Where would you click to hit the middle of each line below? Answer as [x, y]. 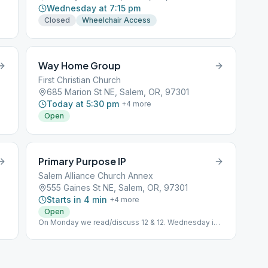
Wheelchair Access [117, 20]
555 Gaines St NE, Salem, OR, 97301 [118, 188]
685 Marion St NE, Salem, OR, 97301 [118, 92]
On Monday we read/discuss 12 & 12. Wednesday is [128, 222]
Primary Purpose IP [83, 161]
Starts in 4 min [77, 200]
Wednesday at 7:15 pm [94, 8]
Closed [57, 20]
